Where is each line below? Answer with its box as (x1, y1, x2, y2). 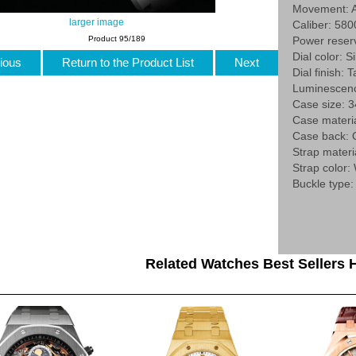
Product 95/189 (88, 34, 146, 44)
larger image (68, 17, 124, 28)
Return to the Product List (58, 55, 197, 69)
